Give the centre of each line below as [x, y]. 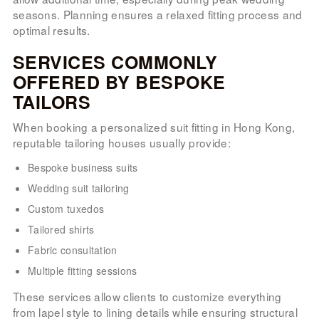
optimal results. [51, 30]
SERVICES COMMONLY [115, 62]
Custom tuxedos [66, 208]
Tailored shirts [61, 229]
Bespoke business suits [83, 167]
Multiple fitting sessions [82, 270]
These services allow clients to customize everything [147, 296]
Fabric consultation [72, 250]
